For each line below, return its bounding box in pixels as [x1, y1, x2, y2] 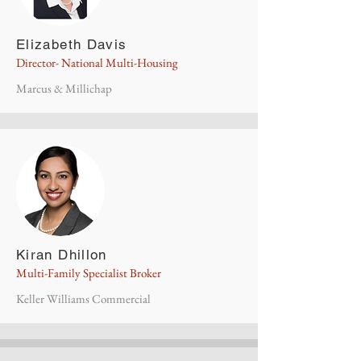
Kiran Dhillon [16, 247, 107, 263]
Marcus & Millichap [16, 81, 112, 96]
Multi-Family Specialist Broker [16, 265, 161, 280]
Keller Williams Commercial [16, 291, 151, 306]
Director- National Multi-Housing [16, 55, 178, 70]
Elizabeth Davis [16, 36, 127, 52]
